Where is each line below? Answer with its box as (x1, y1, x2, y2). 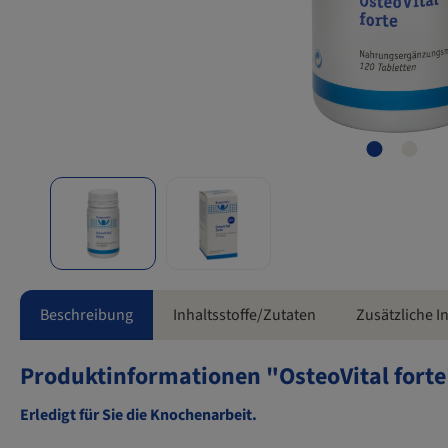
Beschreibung (40, 304, 133, 327)
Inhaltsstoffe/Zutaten (173, 304, 316, 327)
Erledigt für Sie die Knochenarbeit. (20, 404, 260, 427)
